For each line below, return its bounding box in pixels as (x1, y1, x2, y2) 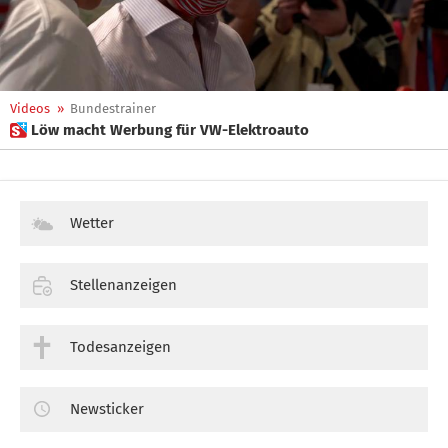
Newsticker (70, 399, 144, 418)
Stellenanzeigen (70, 275, 177, 294)
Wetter (70, 214, 114, 232)
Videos (10, 101, 50, 116)
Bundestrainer (70, 101, 156, 116)
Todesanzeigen (70, 337, 171, 356)
